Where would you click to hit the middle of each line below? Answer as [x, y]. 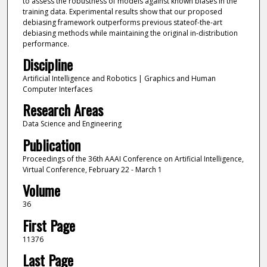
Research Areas [63, 110]
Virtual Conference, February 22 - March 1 [92, 169]
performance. [46, 44]
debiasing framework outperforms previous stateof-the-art [122, 22]
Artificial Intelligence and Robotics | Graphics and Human [119, 78]
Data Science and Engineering [72, 124]
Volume [41, 190]
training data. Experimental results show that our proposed [122, 11]
